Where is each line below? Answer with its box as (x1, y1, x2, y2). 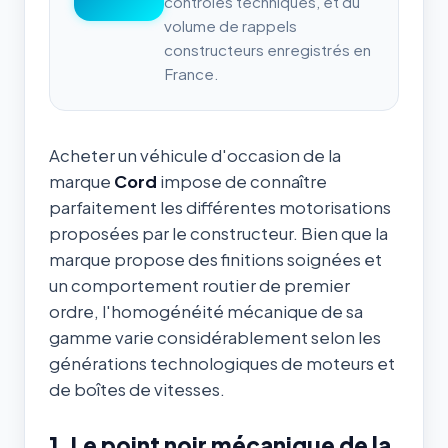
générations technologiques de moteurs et (49, 352, 395, 374)
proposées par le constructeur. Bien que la (49, 222, 388, 244)
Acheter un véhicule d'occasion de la (49, 144, 341, 166)
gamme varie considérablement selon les (49, 326, 381, 348)
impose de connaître (157, 170, 327, 192)
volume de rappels (164, 15, 297, 35)
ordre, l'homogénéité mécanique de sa (49, 300, 363, 322)
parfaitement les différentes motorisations (49, 196, 391, 218)
